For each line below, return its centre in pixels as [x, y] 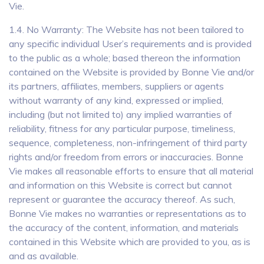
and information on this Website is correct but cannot [121, 185]
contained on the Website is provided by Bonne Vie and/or [131, 72]
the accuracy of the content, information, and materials [124, 227]
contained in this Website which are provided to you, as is [130, 242]
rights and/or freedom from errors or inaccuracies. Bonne [126, 157]
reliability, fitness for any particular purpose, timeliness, [122, 128]
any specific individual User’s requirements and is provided [130, 44]
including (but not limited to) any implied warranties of [121, 114]
